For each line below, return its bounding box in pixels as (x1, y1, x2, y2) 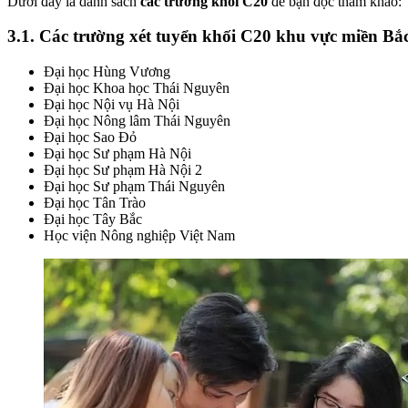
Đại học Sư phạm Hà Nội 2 (44, 161, 202, 178)
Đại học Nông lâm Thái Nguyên (44, 112, 230, 128)
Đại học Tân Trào (44, 194, 146, 210)
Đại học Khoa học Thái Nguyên (44, 79, 229, 96)
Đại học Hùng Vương (44, 63, 170, 79)
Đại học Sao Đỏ (44, 128, 137, 145)
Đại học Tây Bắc (44, 210, 142, 227)
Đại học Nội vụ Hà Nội (44, 96, 179, 112)
